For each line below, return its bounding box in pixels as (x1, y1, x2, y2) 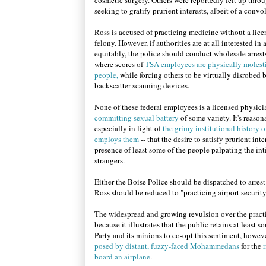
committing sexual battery (94, 112, 179, 123)
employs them (94, 134, 139, 144)
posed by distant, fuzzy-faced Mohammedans (94, 240, 239, 251)
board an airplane (94, 251, 150, 262)
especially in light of (94, 123, 163, 134)
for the (239, 240, 261, 251)
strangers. (94, 155, 125, 166)
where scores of (94, 59, 145, 69)
